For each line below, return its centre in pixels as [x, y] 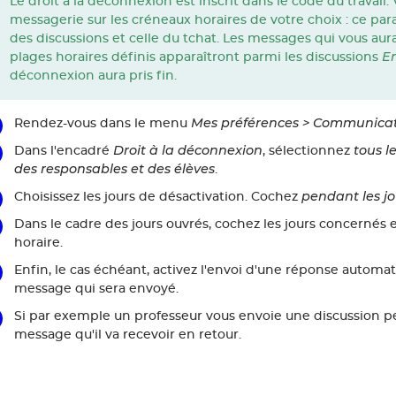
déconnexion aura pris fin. [93, 76]
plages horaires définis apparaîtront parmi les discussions [195, 57]
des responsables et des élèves [114, 169]
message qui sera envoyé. [96, 289]
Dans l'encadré [63, 151]
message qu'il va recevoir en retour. [127, 335]
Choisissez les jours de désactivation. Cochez [157, 197]
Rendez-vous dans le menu [102, 124]
